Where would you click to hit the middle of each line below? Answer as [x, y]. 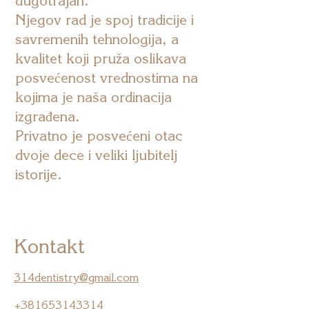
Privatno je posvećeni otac [99, 136]
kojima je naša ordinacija [93, 97]
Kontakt [49, 246]
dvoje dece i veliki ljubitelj [96, 155]
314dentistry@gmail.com [76, 277]
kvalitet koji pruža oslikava [101, 58]
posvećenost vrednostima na [107, 78]
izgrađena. [48, 116]
